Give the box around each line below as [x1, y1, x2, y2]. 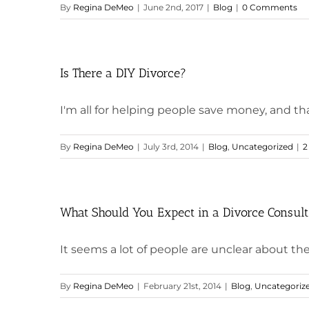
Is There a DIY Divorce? [60, 66, 186, 81]
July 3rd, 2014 [143, 141, 199, 152]
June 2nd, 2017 [143, 2, 203, 12]
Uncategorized [232, 141, 293, 152]
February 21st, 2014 [143, 281, 221, 291]
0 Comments [242, 2, 297, 12]
